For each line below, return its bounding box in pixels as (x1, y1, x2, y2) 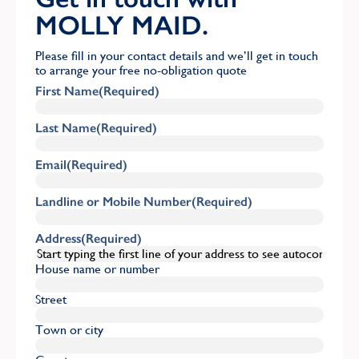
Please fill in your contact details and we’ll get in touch (35, 47, 318, 63)
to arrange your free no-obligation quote (35, 62, 247, 78)
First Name (35, 83, 99, 99)
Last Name (35, 119, 96, 135)
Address (35, 230, 81, 246)
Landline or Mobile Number (35, 193, 192, 209)
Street (35, 291, 67, 307)
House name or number (35, 260, 159, 276)
